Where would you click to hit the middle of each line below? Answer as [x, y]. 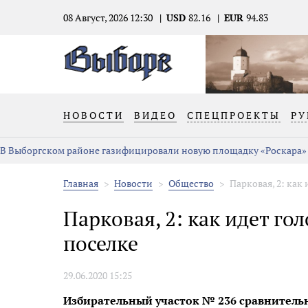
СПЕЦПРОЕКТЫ [234, 115]
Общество [191, 183]
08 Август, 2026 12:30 [108, 18]
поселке [101, 243]
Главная [81, 183]
